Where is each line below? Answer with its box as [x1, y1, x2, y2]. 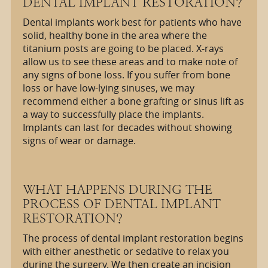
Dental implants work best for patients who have [22, 15, 242, 29]
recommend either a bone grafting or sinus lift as [22, 94, 244, 108]
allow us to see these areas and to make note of [22, 54, 237, 68]
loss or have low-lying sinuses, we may [22, 81, 194, 95]
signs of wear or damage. [22, 133, 136, 147]
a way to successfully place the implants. [22, 107, 204, 121]
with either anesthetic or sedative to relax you [22, 244, 229, 258]
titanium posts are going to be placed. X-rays [22, 41, 224, 55]
